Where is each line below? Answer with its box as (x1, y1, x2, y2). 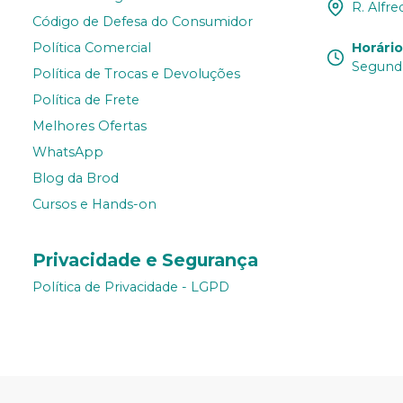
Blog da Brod (32, 170, 119, 187)
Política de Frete (32, 92, 139, 109)
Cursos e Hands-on (32, 196, 157, 213)
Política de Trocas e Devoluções (32, 66, 240, 83)
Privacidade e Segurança (32, 249, 258, 272)
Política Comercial (32, 40, 151, 57)
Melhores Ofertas (32, 118, 147, 135)
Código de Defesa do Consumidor (32, 13, 253, 31)
